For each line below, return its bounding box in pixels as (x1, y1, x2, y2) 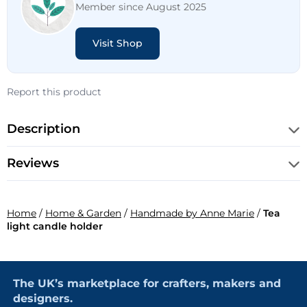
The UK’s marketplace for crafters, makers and (13, 277, 281, 290)
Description (7, 121, 80, 136)
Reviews (7, 156, 59, 171)
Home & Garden (45, 207, 121, 219)
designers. (13, 292, 73, 305)
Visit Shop (93, 37, 143, 49)
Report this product (7, 86, 101, 98)
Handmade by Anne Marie (130, 207, 254, 219)
